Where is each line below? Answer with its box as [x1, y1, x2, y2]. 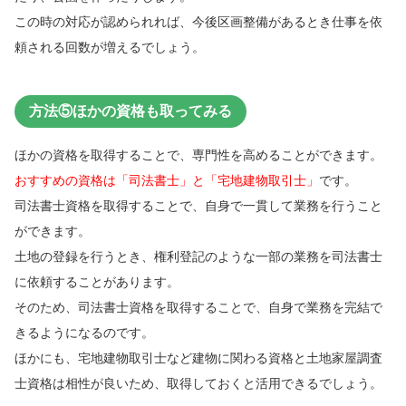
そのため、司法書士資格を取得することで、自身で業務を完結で [14, 299, 382, 314]
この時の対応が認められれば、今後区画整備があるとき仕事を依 [14, 14, 382, 30]
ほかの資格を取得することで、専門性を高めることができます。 [14, 147, 382, 162]
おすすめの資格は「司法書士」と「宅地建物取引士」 [14, 172, 319, 188]
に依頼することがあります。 [14, 274, 179, 289]
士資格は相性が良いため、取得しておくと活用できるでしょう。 [14, 375, 382, 391]
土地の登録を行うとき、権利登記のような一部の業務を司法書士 [14, 248, 382, 264]
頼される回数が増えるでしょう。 [14, 40, 205, 55]
